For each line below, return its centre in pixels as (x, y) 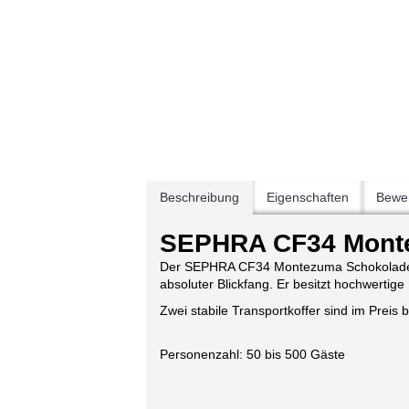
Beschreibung (199, 197)
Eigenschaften (308, 197)
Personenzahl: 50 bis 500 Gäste (252, 354)
